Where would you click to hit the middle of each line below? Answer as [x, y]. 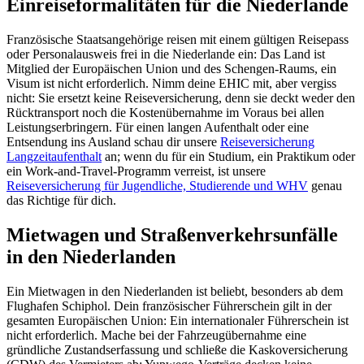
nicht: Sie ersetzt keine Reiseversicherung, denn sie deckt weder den [181, 97]
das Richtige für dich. [61, 200]
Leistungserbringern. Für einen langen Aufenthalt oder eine [158, 127]
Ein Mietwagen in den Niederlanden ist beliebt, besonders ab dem [175, 291]
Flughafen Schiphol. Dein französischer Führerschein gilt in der [169, 305]
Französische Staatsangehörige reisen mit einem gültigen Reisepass [178, 39]
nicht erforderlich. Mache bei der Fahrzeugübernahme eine [156, 335]
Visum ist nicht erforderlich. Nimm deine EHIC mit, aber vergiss [171, 83]
